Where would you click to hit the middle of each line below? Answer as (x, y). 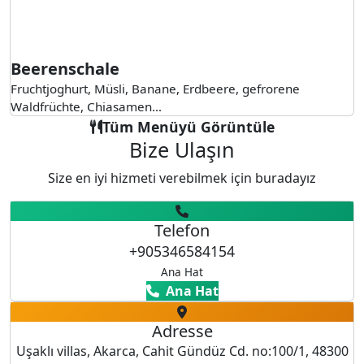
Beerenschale (65, 69)
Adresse (182, 331)
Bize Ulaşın (182, 149)
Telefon (182, 230)
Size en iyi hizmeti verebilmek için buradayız (182, 178)
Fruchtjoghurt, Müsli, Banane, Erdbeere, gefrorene (155, 89)
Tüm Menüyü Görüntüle (188, 127)
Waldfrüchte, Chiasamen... (86, 106)
